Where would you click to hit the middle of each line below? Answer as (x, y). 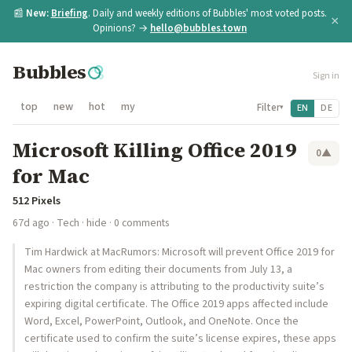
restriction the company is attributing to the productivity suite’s (174, 287)
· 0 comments (138, 223)
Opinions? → (121, 28)
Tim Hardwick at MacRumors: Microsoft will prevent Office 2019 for (180, 252)
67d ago (31, 223)
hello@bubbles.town (198, 28)
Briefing (69, 13)
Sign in (326, 76)
